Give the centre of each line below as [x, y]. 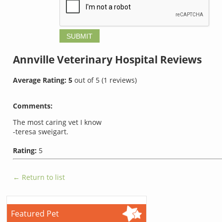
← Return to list [39, 177]
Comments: [33, 106]
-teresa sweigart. [41, 131]
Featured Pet [35, 213]
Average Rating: [41, 80]
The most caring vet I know [57, 122]
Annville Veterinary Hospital [86, 60]
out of [85, 80]
